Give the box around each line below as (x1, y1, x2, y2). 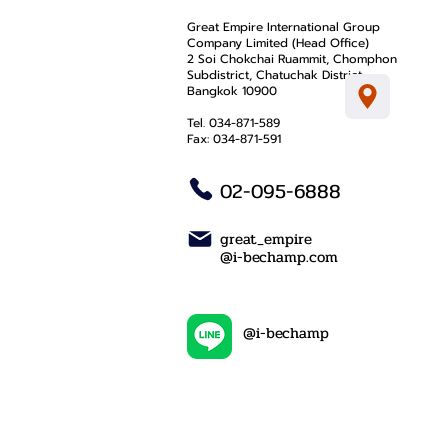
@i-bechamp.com (220, 245, 338, 269)
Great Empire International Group (187, 18, 380, 36)
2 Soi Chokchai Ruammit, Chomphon (187, 50, 397, 68)
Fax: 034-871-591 (187, 130, 281, 148)
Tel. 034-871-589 (187, 114, 280, 132)
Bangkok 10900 (187, 82, 277, 100)
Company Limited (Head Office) (187, 34, 369, 52)
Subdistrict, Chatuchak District (187, 66, 362, 84)
